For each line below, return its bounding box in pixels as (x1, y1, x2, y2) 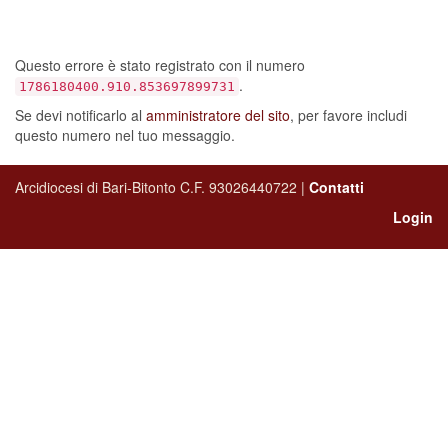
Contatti (309, 177, 364, 197)
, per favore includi (290, 105, 407, 125)
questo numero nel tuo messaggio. (15, 125, 235, 145)
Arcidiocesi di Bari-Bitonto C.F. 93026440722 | (15, 177, 309, 197)
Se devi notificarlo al (15, 105, 146, 125)
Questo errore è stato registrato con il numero (15, 55, 305, 75)
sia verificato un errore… (15, 5, 402, 45)
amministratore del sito (146, 105, 290, 125)
